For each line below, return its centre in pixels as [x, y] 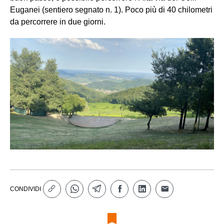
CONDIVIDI [25, 189]
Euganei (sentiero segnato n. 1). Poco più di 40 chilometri [111, 9]
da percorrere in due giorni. [58, 21]
